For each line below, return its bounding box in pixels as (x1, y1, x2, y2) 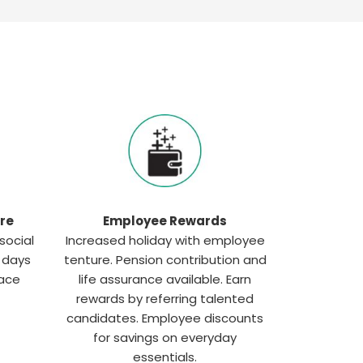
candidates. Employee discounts (66, 309, 263, 327)
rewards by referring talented (76, 289, 254, 307)
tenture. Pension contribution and (63, 250, 267, 268)
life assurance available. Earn (79, 270, 251, 288)
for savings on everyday (93, 328, 237, 346)
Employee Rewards (103, 211, 227, 229)
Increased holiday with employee (65, 231, 265, 249)
